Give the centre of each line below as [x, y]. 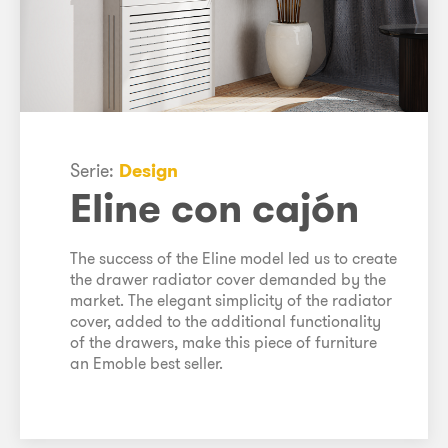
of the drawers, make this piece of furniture [223, 342]
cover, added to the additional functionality [225, 321]
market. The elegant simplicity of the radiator [231, 300]
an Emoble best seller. [146, 363]
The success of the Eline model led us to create [233, 258]
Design [148, 171]
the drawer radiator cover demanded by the [228, 279]
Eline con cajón [214, 208]
